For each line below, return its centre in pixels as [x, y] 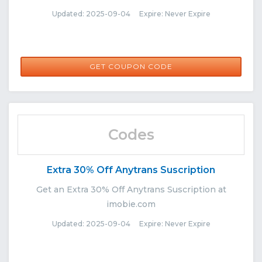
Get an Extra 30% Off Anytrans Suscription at [131, 189]
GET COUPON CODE [131, 66]
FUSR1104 [131, 66]
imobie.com [131, 204]
